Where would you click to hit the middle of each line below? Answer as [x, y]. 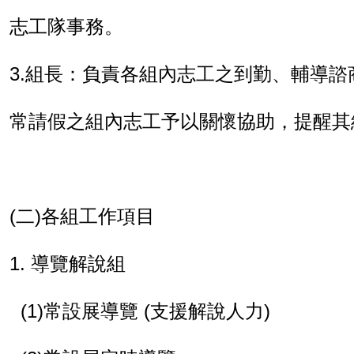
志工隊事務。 [66, 26]
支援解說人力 [207, 311]
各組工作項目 [98, 216]
